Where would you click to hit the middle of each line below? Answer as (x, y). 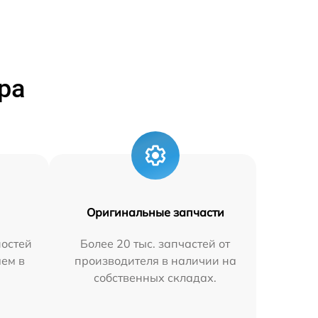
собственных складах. (155, 278)
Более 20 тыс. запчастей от (155, 243)
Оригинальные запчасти (155, 212)
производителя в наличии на (155, 261)
